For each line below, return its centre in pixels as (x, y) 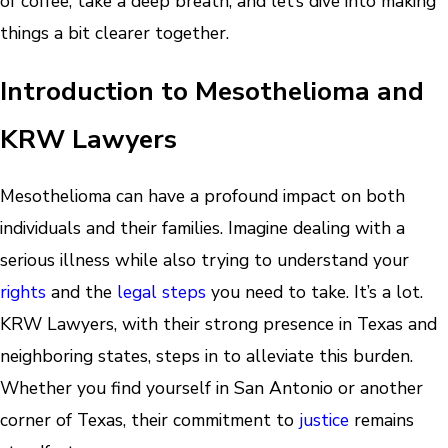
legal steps (161, 292)
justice (324, 420)
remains (381, 420)
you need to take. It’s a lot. (314, 292)
